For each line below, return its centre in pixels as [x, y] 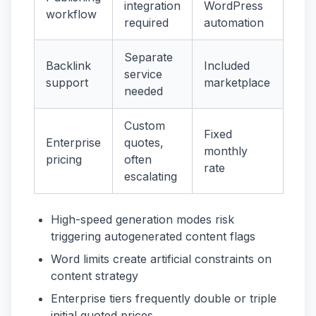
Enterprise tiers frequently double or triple [164, 298]
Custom [145, 125]
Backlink [68, 65]
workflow [71, 14]
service [143, 74]
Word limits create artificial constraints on [161, 259]
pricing [64, 159]
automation [234, 22]
